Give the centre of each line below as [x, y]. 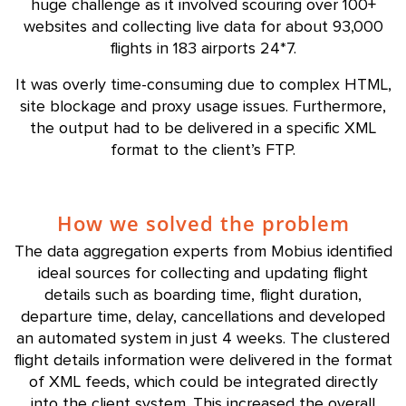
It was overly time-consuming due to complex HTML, [203, 85]
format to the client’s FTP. [203, 150]
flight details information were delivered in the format [203, 361]
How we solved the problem [203, 223]
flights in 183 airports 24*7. [203, 49]
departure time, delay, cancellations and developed [203, 317]
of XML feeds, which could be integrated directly [203, 382]
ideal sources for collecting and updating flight [203, 274]
